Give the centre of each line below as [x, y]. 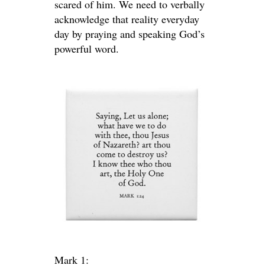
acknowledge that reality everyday [127, 19]
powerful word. [87, 49]
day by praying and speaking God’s [130, 34]
